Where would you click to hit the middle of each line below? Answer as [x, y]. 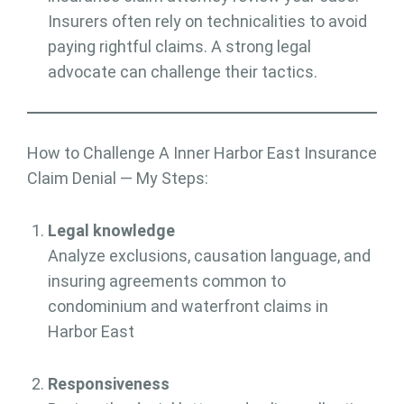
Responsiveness [108, 384]
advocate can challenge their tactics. [182, 72]
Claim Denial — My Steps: [118, 179]
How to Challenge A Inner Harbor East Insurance [202, 153]
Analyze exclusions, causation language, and [209, 256]
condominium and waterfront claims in [188, 307]
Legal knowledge [111, 231]
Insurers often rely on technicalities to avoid [207, 22]
